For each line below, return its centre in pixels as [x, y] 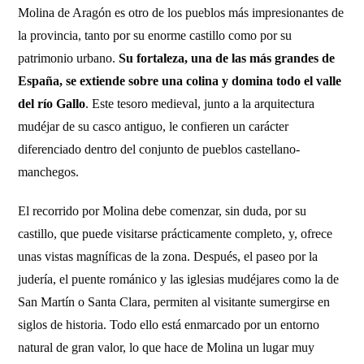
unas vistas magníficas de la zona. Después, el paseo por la [168, 256]
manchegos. [49, 172]
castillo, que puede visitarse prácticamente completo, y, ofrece [175, 234]
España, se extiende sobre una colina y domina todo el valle [180, 81]
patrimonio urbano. [69, 58]
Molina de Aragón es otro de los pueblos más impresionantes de [181, 13]
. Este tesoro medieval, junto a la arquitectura [200, 104]
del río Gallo [52, 104]
